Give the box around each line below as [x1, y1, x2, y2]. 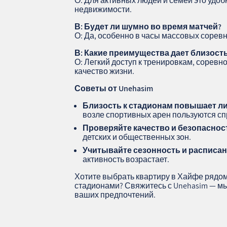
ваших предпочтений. [74, 189, 156, 200]
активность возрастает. [83, 154, 170, 165]
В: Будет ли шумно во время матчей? [74, 21, 222, 32]
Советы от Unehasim [74, 83, 154, 94]
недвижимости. [74, 4, 132, 15]
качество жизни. [74, 65, 135, 77]
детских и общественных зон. [83, 131, 192, 142]
